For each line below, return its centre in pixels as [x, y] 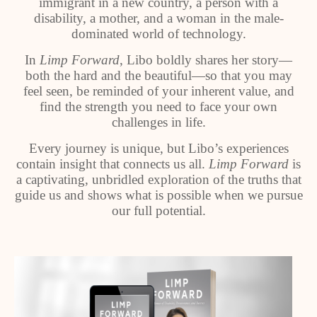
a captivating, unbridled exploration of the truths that [158, 179]
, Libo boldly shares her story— [206, 60]
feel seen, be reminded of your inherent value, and [158, 91]
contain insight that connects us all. [113, 164]
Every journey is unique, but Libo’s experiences [158, 148]
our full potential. [158, 211]
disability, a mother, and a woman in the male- [158, 18]
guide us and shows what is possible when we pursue [158, 195]
